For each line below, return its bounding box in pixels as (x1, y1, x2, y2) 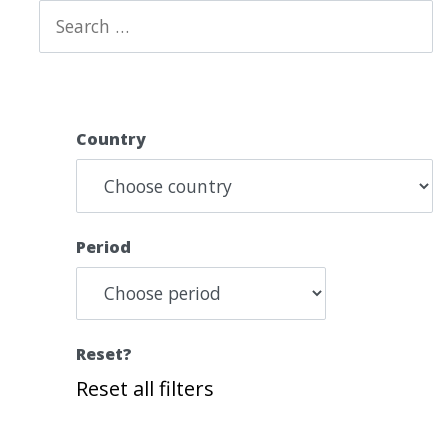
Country (76, 128, 147, 151)
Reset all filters (76, 374, 215, 402)
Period (76, 235, 132, 258)
